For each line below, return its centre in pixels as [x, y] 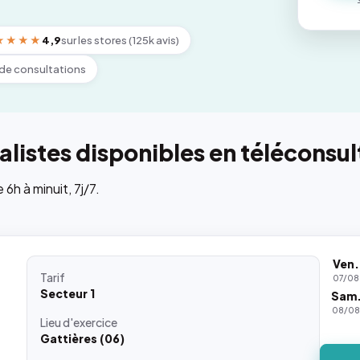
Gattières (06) [83, 338]
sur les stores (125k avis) [121, 40]
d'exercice [90, 322]
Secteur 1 [68, 293]
